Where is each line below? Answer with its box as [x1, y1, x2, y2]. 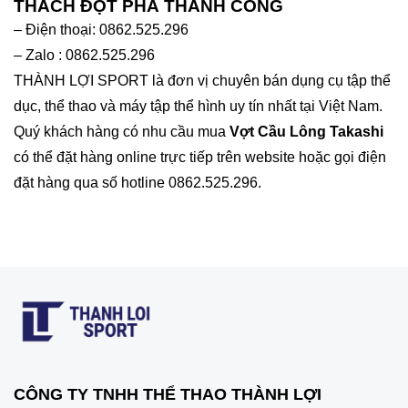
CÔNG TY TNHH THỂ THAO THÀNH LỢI [14, 384, 321, 403]
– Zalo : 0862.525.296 [14, 47, 155, 63]
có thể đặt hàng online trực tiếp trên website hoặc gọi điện [14, 149, 386, 165]
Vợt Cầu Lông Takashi [229, 124, 383, 139]
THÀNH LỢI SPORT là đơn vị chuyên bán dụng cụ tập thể [14, 73, 391, 88]
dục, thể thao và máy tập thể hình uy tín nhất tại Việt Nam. [14, 98, 382, 114]
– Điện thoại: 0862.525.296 [14, 22, 189, 37]
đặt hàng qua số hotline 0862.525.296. [14, 175, 261, 190]
